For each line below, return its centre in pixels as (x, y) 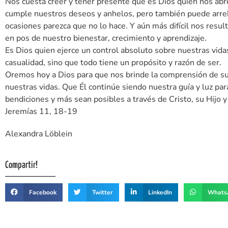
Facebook (42, 192)
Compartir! (21, 165)
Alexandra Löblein (39, 134)
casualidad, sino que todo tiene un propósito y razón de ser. (113, 62)
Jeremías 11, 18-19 (41, 111)
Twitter (102, 192)
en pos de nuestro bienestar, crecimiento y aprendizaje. (106, 38)
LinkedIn (160, 192)
